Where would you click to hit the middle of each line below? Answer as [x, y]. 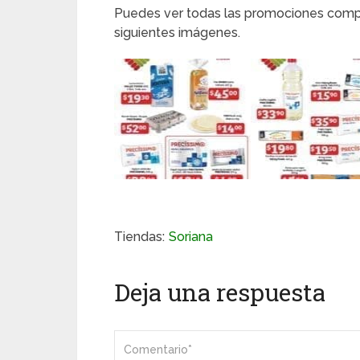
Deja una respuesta [220, 292]
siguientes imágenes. [177, 33]
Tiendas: [139, 237]
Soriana [191, 237]
